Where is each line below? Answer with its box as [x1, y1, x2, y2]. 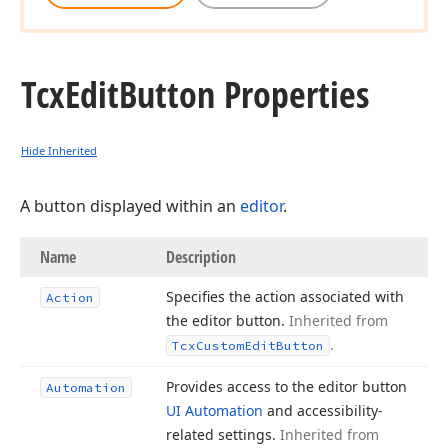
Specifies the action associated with [166, 287, 404, 306]
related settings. [166, 425, 280, 444]
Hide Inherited [21, 143, 97, 158]
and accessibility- [263, 401, 383, 420]
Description [166, 246, 236, 268]
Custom [196, 338, 244, 353]
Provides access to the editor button [166, 377, 407, 396]
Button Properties [119, 70, 369, 119]
